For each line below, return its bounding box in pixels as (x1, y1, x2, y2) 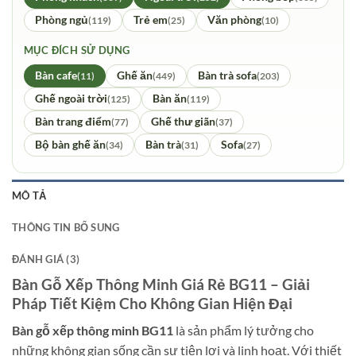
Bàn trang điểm (35, 114, 111, 128)
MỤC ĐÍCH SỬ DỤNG (24, 44, 130, 56)
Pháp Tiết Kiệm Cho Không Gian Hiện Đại (12, 293, 292, 312)
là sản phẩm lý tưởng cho (173, 323, 314, 339)
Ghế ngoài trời (35, 91, 107, 105)
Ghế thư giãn (151, 114, 215, 128)
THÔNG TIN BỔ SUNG (12, 220, 120, 234)
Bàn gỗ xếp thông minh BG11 (12, 323, 173, 339)
